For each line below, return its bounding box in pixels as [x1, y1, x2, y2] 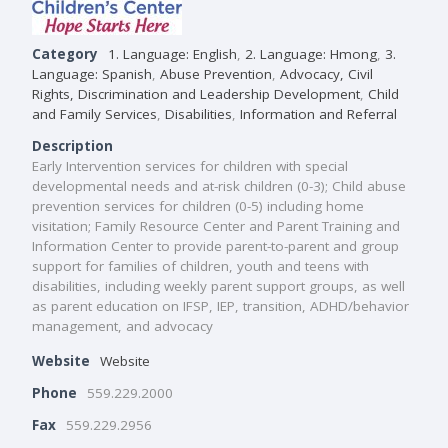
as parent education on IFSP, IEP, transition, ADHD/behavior [32, 296, 409, 315]
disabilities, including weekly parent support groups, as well [32, 276, 405, 295]
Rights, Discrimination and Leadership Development [32, 84, 360, 103]
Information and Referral [240, 104, 397, 123]
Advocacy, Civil [280, 64, 373, 83]
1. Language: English [108, 44, 237, 63]
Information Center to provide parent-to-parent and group [32, 236, 399, 255]
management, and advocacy [32, 316, 213, 335]
